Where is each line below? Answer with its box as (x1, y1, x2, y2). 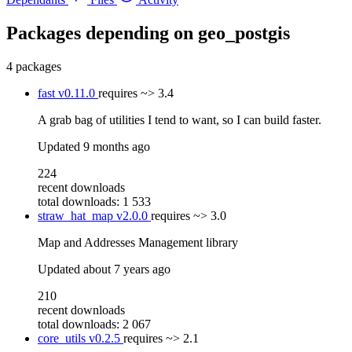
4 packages (6, 59, 61, 73)
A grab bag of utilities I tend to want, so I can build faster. (38, 112, 321, 126)
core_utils (38, 331, 89, 345)
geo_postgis (198, 22, 290, 43)
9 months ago (83, 139, 150, 153)
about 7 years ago (83, 262, 170, 276)
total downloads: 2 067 (38, 317, 151, 331)
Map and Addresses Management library (38, 235, 238, 249)
